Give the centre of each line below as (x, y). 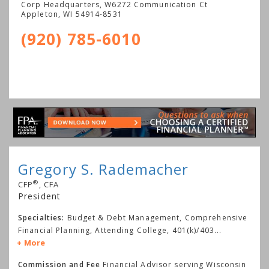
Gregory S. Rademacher (104, 169)
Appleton (40, 14)
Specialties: (41, 217)
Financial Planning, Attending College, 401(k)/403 (116, 230)
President (40, 196)
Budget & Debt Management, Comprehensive (157, 217)
